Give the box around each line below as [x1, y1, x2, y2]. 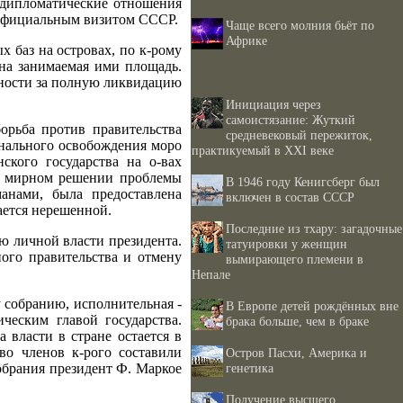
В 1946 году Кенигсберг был [226, 175, 380, 189]
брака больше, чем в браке [226, 314, 369, 328]
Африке [226, 33, 267, 48]
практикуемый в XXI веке [192, 143, 334, 157]
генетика [226, 361, 273, 375]
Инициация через [226, 97, 321, 112]
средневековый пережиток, [226, 128, 372, 142]
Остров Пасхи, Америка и [226, 345, 367, 360]
